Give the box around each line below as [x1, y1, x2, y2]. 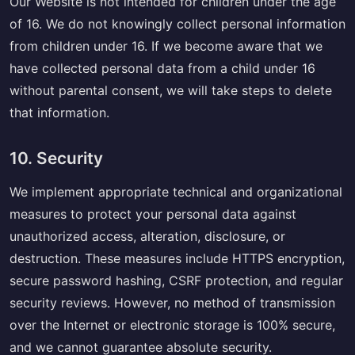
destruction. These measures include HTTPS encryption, [10, 250, 345, 266]
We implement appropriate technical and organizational [10, 183, 342, 200]
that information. [10, 104, 109, 120]
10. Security [10, 147, 103, 168]
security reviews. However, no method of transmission [10, 294, 335, 311]
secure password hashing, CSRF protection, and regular [10, 272, 343, 288]
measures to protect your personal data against [10, 205, 296, 222]
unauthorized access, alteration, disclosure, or [10, 227, 285, 244]
